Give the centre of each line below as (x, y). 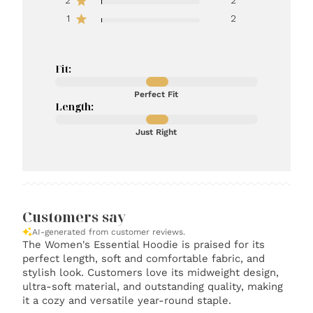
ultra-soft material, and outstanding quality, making (153, 287)
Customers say (74, 217)
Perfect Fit (156, 95)
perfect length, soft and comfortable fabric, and (144, 259)
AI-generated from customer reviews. (109, 232)
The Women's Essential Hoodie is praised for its (144, 245)
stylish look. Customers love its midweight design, (151, 273)
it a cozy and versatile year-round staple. (127, 301)
